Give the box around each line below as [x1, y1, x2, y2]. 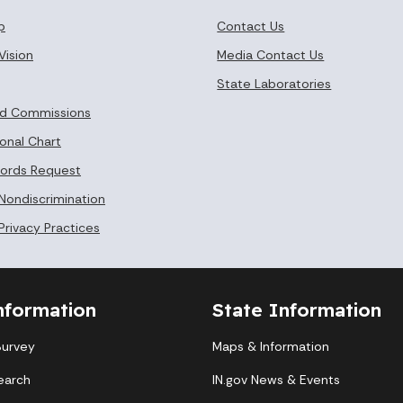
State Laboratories [217, 75, 332, 92]
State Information [212, 297, 381, 321]
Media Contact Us [217, 46, 325, 63]
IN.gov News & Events [212, 371, 340, 388]
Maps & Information [212, 337, 329, 354]
